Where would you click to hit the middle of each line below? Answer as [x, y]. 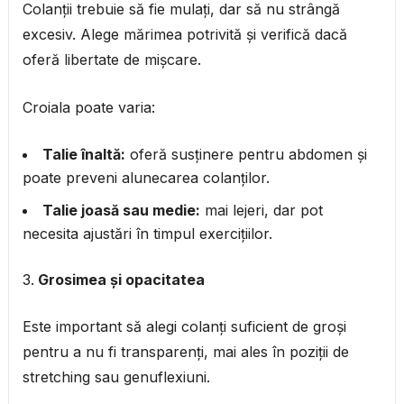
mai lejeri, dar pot [261, 211]
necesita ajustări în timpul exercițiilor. [147, 234]
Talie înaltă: [83, 155]
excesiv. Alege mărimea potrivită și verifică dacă [184, 35]
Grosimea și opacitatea [121, 280]
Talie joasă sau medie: [121, 211]
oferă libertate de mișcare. [111, 60]
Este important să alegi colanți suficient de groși [184, 327]
